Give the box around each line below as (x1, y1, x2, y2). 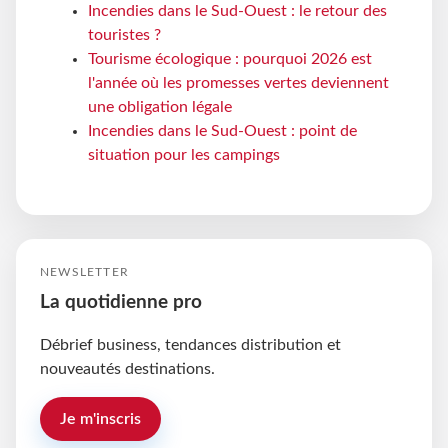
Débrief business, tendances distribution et (40, 336, 341, 353)
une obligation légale (88, 98, 232, 115)
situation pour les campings (88, 146, 280, 163)
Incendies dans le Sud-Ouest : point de (88, 122, 357, 139)
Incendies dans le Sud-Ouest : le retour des (88, 2, 387, 19)
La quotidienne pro (40, 292, 202, 312)
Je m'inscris (60, 410, 141, 427)
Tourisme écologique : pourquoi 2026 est (88, 50, 372, 67)
